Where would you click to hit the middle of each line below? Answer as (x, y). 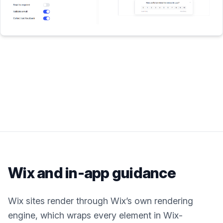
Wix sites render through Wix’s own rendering (101, 201)
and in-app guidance (105, 173)
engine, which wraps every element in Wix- (95, 216)
